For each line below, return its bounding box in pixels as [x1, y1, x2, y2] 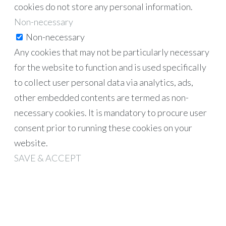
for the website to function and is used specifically [14, 61, 206, 73]
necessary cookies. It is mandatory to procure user [14, 106, 207, 118]
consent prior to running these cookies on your [14, 122, 192, 133]
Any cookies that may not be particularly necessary [14, 46, 209, 58]
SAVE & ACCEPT [14, 152, 81, 163]
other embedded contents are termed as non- [14, 91, 189, 103]
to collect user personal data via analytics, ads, [14, 76, 193, 88]
